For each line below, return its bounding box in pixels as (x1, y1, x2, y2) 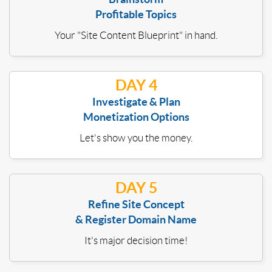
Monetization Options (83, 110, 189, 124)
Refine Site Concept (87, 198, 185, 211)
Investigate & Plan (92, 95, 180, 109)
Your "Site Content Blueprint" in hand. (55, 30, 217, 41)
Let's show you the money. (80, 132, 192, 144)
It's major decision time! (84, 235, 188, 246)
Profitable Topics (95, 8, 177, 21)
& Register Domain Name (75, 213, 197, 226)
